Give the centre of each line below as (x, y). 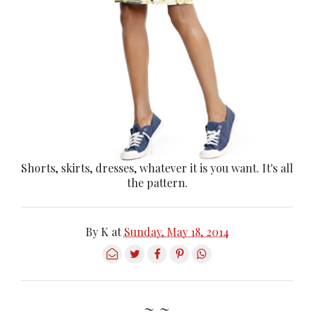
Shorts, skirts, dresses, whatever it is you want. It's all (157, 168)
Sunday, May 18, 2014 (176, 232)
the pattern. (157, 183)
